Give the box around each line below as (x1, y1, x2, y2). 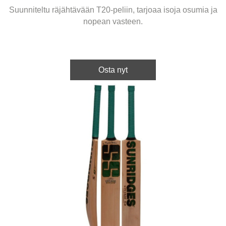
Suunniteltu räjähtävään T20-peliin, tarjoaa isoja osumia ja (9, 5, 217, 14)
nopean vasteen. (83, 17, 143, 26)
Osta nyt (98, 65, 128, 74)
